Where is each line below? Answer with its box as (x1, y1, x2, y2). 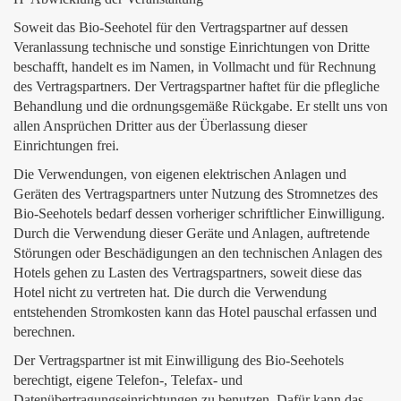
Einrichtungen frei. (13, 138, 119, 153)
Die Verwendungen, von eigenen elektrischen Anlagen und (13, 166, 346, 182)
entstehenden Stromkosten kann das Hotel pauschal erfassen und (13, 304, 377, 320)
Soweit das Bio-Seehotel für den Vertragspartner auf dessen (13, 20, 348, 35)
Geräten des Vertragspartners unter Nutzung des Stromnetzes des (13, 186, 378, 201)
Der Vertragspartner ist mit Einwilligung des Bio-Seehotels (13, 353, 344, 368)
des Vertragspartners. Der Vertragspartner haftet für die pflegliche (13, 79, 380, 94)
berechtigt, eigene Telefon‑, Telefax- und (13, 372, 243, 388)
